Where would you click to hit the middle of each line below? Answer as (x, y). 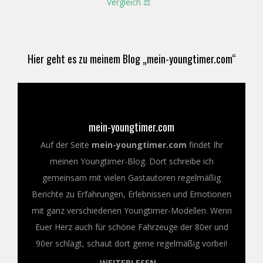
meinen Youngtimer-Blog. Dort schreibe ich (131, 161)
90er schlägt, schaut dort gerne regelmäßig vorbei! (131, 243)
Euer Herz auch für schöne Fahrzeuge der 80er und (131, 227)
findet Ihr (205, 144)
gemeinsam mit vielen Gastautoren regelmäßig (131, 177)
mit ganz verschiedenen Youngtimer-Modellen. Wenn (131, 210)
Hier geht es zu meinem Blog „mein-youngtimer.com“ (131, 58)
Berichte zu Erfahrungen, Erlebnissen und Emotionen (131, 194)
